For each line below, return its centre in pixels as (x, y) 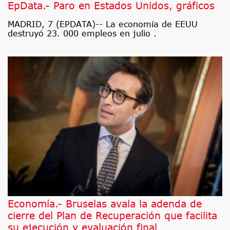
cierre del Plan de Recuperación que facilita (112, 215)
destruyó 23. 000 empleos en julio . (82, 34)
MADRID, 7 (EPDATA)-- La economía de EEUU (103, 24)
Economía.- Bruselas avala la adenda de (105, 203)
